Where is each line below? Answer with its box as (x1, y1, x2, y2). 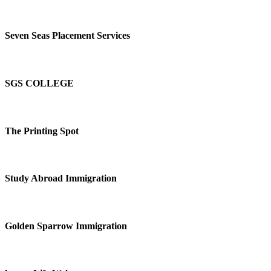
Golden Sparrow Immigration (5, 220, 127, 231)
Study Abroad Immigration (5, 173, 117, 184)
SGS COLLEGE (5, 77, 74, 88)
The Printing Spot (5, 125, 79, 136)
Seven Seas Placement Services (5, 30, 130, 41)
